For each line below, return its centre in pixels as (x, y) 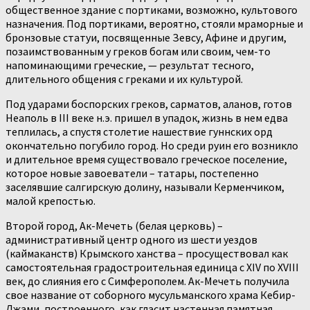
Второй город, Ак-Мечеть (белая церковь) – (114, 226)
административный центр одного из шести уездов (131, 240)
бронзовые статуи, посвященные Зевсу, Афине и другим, (146, 38)
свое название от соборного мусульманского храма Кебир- (151, 295)
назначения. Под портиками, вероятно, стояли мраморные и (154, 24)
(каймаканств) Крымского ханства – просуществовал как (147, 254)
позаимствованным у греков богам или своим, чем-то (138, 52)
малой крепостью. (51, 201)
